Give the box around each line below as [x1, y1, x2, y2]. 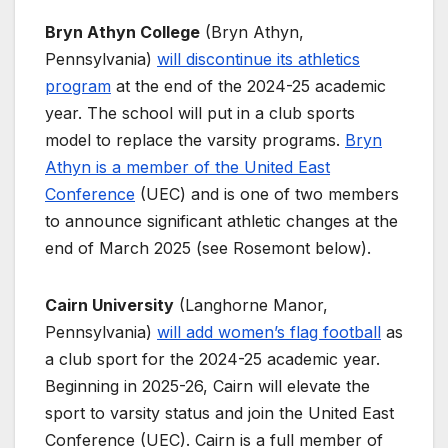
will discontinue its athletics [157, 49, 360, 70]
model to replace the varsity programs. [45, 130, 345, 151]
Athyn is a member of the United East [45, 157, 330, 178]
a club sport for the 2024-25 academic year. [45, 349, 380, 370]
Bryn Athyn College [45, 22, 200, 43]
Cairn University [45, 295, 174, 316]
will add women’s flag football [157, 322, 381, 343]
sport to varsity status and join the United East [45, 403, 394, 424]
